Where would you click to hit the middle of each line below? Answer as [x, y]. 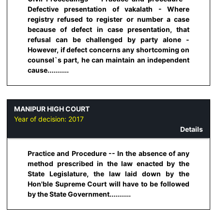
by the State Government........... [79, 194]
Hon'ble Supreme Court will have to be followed [108, 184]
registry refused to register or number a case [108, 19]
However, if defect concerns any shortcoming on [108, 49]
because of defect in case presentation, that [108, 29]
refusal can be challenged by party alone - [108, 39]
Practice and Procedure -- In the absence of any [108, 154]
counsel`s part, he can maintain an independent [108, 60]
